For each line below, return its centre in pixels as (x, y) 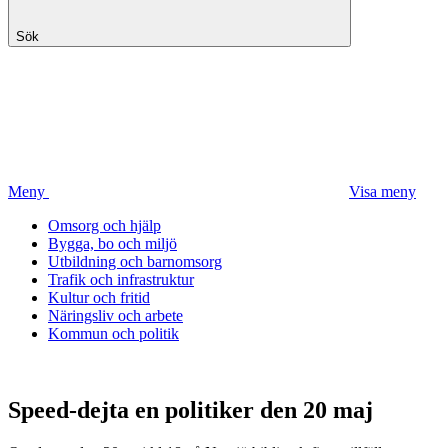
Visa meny (382, 191)
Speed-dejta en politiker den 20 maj (190, 409)
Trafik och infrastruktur (121, 279)
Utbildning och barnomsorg (135, 261)
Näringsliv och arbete (115, 315)
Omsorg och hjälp (104, 225)
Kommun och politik (113, 333)
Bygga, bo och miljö (112, 243)
